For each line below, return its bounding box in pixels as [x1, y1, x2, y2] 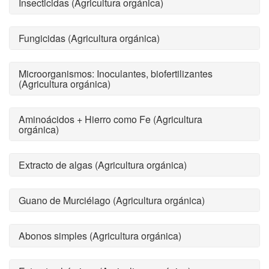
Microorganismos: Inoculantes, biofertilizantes [19, 67, 213, 80]
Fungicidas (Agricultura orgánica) [19, 31, 160, 45]
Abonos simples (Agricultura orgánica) [19, 229, 181, 243]
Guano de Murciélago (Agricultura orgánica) [19, 193, 205, 207]
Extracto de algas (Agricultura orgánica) [19, 158, 187, 172]
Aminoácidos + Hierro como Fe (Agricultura [19, 112, 202, 126]
